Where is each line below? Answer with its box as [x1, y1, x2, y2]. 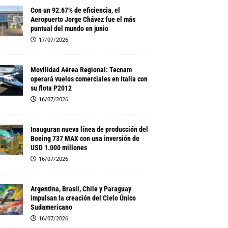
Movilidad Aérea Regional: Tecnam [30, 66, 132, 74]
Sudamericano [30, 203, 72, 211]
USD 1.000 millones [30, 144, 87, 152]
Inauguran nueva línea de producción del [30, 125, 148, 133]
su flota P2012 [30, 84, 72, 92]
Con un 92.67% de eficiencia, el [30, 6, 120, 14]
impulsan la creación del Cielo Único [30, 194, 136, 202]
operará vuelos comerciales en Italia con [30, 75, 148, 83]
